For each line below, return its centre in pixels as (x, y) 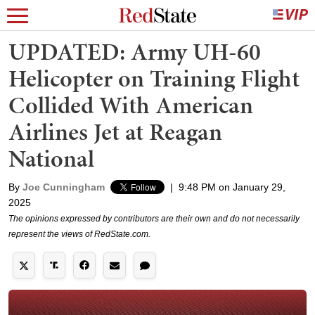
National (51, 159)
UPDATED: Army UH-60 (135, 52)
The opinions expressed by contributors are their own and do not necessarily (154, 219)
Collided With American (131, 105)
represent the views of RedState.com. (79, 234)
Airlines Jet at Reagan (115, 132)
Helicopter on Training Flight (154, 78)
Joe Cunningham (64, 187)
